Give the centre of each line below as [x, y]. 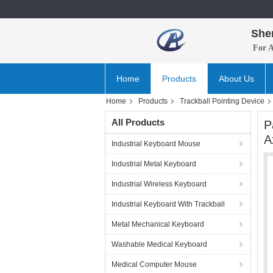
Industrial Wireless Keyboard [159, 184]
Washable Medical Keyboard [159, 244]
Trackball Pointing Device [222, 101]
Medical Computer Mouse [154, 264]
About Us [236, 79]
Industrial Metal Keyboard [154, 164]
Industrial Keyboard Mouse [156, 144]
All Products [138, 122]
